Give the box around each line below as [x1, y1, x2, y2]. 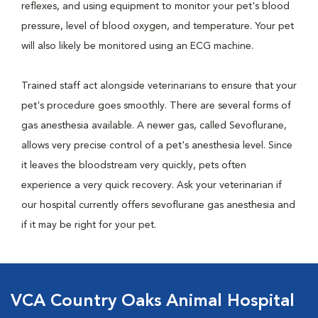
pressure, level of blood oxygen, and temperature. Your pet [21, 21, 294, 31]
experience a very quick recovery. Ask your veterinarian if [21, 180, 282, 190]
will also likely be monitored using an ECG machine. [21, 41, 253, 51]
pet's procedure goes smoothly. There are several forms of [21, 101, 291, 111]
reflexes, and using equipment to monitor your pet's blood [21, 1, 290, 11]
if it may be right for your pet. [21, 220, 156, 230]
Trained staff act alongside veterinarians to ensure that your [21, 81, 297, 91]
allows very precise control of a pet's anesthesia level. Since [21, 141, 292, 150]
